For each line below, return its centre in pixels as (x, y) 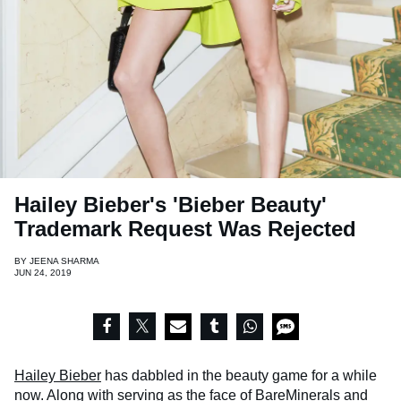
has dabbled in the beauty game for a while (239, 376)
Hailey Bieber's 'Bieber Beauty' (171, 205)
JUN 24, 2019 (43, 273)
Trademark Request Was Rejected (185, 229)
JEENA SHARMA (64, 261)
